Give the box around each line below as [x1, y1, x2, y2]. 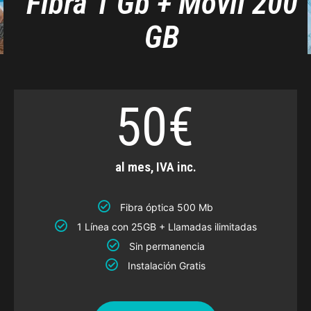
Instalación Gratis [128, 259, 205, 271]
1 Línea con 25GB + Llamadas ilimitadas [76, 220, 257, 233]
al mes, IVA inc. [115, 158, 196, 175]
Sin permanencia [128, 239, 205, 252]
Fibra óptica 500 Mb [120, 201, 213, 213]
